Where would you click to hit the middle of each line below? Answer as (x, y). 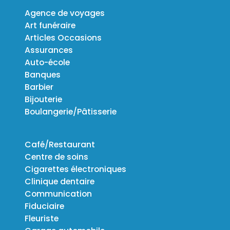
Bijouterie (43, 99)
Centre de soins (56, 157)
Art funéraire (50, 25)
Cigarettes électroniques (75, 169)
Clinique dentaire (60, 181)
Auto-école (47, 62)
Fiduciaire (44, 206)
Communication (58, 194)
